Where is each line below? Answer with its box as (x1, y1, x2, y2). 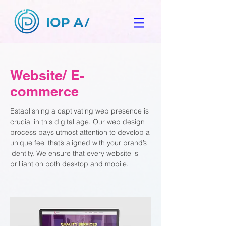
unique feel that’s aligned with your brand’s (10, 138, 147, 147)
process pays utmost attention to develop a (10, 128, 150, 137)
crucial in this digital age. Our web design (10, 117, 145, 126)
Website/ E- (10, 67, 84, 83)
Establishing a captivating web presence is (10, 106, 149, 116)
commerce (10, 83, 79, 99)
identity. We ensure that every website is (10, 149, 138, 158)
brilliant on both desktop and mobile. (10, 159, 131, 168)
